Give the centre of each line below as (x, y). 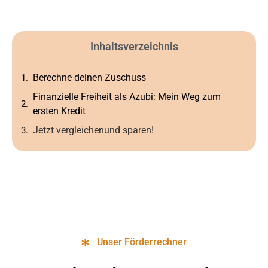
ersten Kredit (59, 111)
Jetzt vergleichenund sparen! (93, 130)
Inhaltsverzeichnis (134, 46)
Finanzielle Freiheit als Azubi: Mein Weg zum (127, 97)
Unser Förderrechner (141, 242)
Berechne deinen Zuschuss (89, 77)
